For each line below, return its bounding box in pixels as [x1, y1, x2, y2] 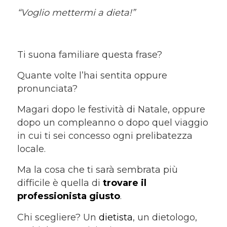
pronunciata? [17, 83, 78, 94]
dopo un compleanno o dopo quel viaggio [17, 117, 208, 129]
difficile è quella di [17, 177, 103, 189]
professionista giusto [17, 191, 120, 202]
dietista [98, 211, 133, 223]
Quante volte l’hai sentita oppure [17, 69, 167, 81]
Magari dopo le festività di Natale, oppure [17, 104, 205, 116]
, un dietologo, [132, 211, 197, 223]
